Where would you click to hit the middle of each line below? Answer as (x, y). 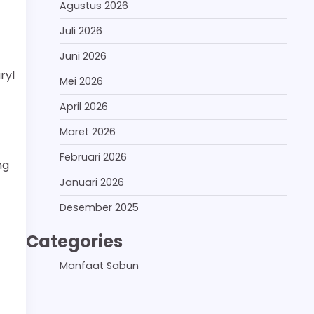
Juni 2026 (83, 56)
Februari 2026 (93, 157)
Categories (74, 241)
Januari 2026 (92, 182)
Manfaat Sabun (99, 265)
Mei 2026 (81, 81)
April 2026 (84, 106)
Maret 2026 (88, 131)
